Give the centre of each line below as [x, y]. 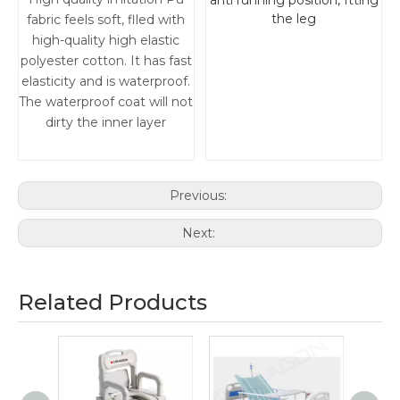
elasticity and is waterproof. [106, 81]
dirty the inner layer [106, 122]
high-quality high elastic [106, 40]
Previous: [200, 196]
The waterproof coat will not [106, 102]
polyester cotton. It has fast [106, 61]
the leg [294, 19]
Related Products [112, 302]
